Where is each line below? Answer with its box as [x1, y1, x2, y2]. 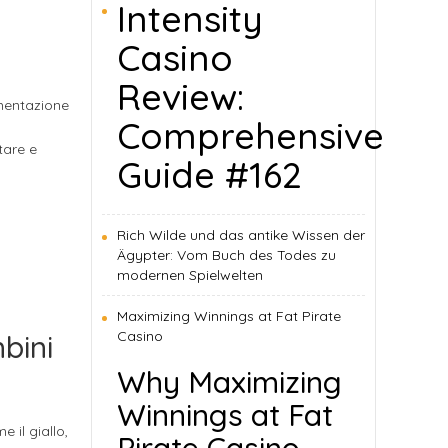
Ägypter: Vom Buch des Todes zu [117, 246, 336, 264]
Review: [117, 74, 244, 119]
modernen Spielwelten [117, 266, 263, 284]
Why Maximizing [117, 363, 342, 401]
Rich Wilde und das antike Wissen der [117, 226, 365, 244]
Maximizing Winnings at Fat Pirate [117, 307, 341, 325]
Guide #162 [117, 152, 302, 197]
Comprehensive [117, 113, 384, 158]
